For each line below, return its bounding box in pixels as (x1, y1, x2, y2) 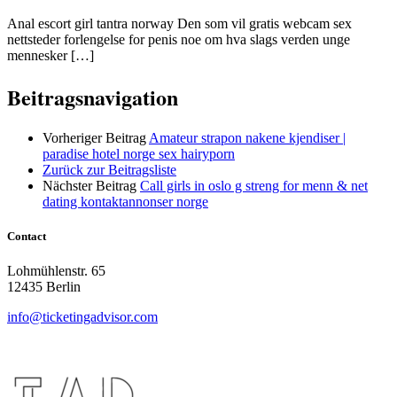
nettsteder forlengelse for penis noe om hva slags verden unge (7, 32, 350, 48)
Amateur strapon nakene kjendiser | (149, 130, 346, 146)
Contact (7, 230, 46, 244)
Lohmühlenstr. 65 (7, 263, 105, 279)
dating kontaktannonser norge (43, 194, 208, 210)
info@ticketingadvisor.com (7, 309, 158, 325)
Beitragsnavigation (7, 82, 178, 113)
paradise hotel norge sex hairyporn (43, 146, 235, 162)
